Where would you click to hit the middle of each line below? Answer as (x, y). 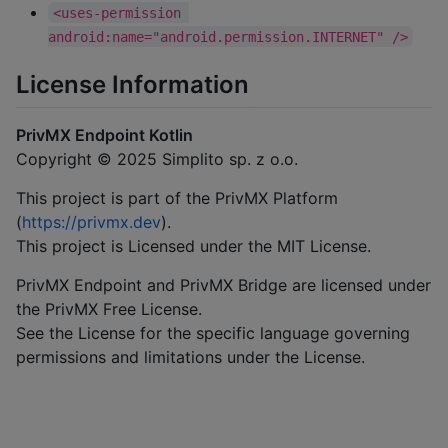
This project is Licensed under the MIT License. (193, 246)
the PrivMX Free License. (109, 309)
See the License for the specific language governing (213, 333)
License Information (132, 85)
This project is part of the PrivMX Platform (177, 198)
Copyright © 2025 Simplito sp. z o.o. (157, 159)
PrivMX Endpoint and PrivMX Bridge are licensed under (223, 285)
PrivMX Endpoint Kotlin (104, 135)
